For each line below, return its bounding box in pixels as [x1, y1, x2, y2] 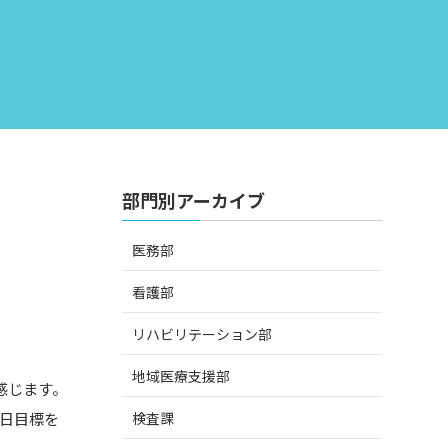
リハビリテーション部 [131, 323, 272, 344]
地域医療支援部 [131, 365, 230, 386]
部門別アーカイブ [121, 186, 265, 213]
